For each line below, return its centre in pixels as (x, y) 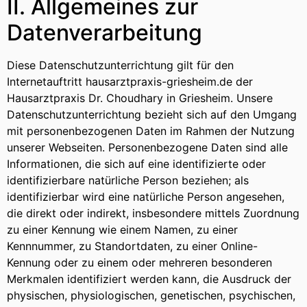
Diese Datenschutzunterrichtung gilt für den (120, 65)
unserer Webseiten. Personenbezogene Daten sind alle (147, 148)
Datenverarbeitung (105, 33)
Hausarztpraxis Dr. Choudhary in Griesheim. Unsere (140, 98)
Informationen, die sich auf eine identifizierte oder (136, 164)
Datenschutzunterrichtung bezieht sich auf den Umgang (152, 115)
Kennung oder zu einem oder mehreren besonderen (139, 263)
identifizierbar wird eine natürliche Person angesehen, (146, 197)
